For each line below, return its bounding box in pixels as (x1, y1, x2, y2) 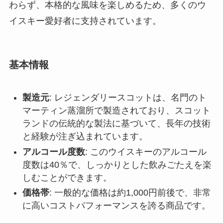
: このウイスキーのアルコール (85, 146, 207, 157)
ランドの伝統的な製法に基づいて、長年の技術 (22, 118, 211, 129)
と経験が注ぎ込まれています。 (22, 131, 148, 142)
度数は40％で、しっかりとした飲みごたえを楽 (22, 159, 212, 170)
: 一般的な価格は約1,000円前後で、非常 (49, 188, 211, 198)
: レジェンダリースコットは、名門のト (49, 93, 207, 103)
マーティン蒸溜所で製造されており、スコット (22, 106, 211, 116)
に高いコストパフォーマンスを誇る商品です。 (22, 201, 211, 211)
